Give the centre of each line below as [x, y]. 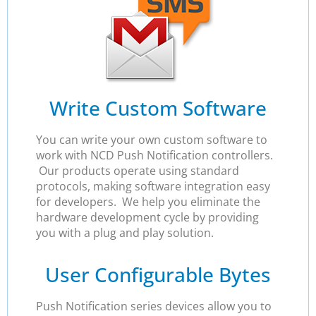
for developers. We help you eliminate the [148, 201]
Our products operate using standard [138, 170]
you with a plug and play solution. [125, 232]
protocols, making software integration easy [153, 186]
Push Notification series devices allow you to [154, 306]
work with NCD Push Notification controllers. [154, 155]
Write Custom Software [158, 108]
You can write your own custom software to [152, 139]
